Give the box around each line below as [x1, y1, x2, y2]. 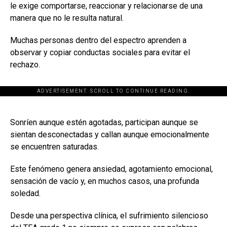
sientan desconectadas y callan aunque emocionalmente [10, 129, 209, 139]
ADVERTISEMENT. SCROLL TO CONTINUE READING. [36, 88, 191, 94]
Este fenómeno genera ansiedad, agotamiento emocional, [10, 164, 213, 174]
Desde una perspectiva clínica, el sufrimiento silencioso [10, 210, 208, 220]
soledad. [10, 188, 41, 198]
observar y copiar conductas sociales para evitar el [10, 47, 190, 57]
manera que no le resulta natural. [10, 13, 124, 23]
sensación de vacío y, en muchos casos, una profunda [10, 176, 199, 186]
